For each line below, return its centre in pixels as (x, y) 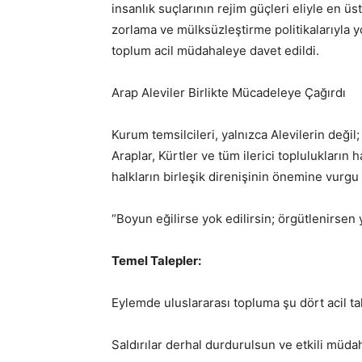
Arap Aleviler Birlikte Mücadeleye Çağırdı (229, 93)
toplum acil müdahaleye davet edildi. (215, 51)
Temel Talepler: (156, 261)
